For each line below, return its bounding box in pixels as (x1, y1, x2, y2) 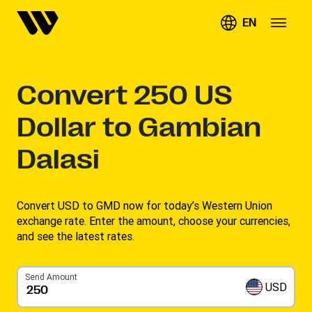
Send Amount (25, 272, 77, 282)
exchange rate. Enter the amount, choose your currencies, (17, 214, 290, 228)
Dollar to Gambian (17, 111, 261, 143)
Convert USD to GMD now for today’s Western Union (17, 198, 272, 212)
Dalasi (17, 143, 100, 175)
